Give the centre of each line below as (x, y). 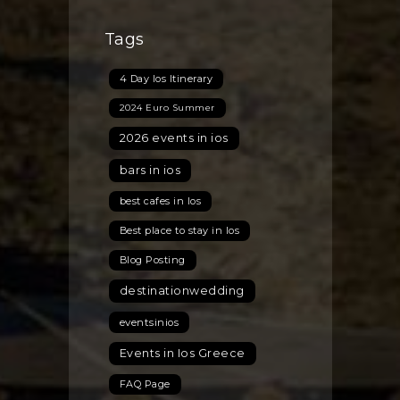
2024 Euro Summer (167, 107)
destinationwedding (182, 290)
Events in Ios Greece (182, 353)
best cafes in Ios (160, 200)
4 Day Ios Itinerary (166, 78)
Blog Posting (152, 259)
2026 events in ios (174, 137)
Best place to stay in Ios (179, 230)
